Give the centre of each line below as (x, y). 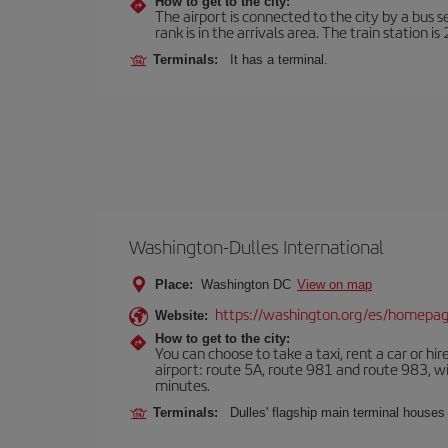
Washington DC (246, 284)
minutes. (182, 384)
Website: (181, 315)
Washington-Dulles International (256, 246)
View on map (334, 284)
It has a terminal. (279, 59)
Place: (174, 284)
